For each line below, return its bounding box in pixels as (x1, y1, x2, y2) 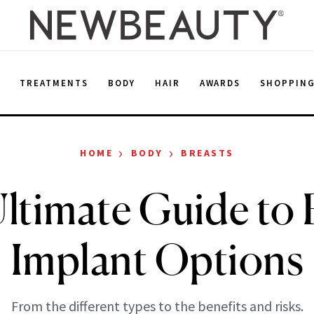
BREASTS (181, 146, 234, 159)
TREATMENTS (20, 76, 88, 89)
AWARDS (199, 76, 241, 89)
